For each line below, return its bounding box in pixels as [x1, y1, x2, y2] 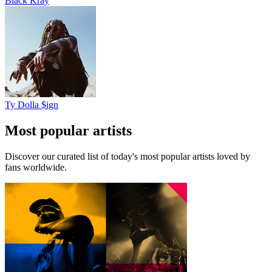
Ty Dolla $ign [5, 100, 58, 110]
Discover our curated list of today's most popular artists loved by [5, 151, 250, 161]
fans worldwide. [5, 161, 67, 172]
